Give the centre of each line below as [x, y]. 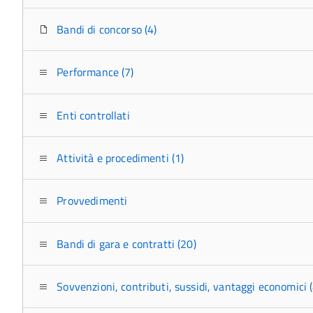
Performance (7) [94, 72]
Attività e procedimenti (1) [119, 158]
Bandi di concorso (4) [105, 29]
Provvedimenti [91, 201]
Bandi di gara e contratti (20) [125, 243]
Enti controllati [92, 115]
